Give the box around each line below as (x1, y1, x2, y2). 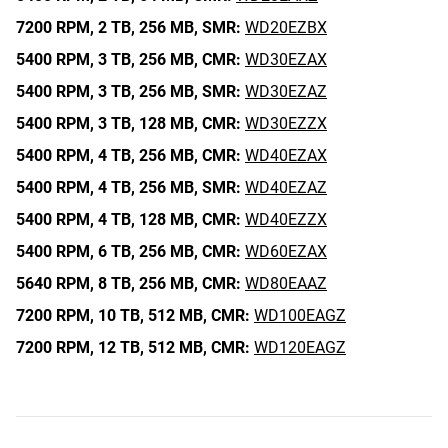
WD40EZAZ (245, 178, 327, 197)
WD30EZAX (245, 50, 327, 69)
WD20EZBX (245, 18, 327, 37)
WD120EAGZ (254, 338, 346, 357)
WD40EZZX (245, 210, 327, 229)
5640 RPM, (16, 274, 94, 293)
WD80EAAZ (245, 274, 327, 293)
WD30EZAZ (245, 82, 327, 101)
